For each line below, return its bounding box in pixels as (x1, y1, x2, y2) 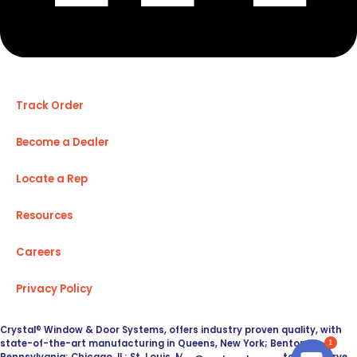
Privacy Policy (16, 281, 92, 297)
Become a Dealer (16, 135, 109, 151)
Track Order (16, 98, 84, 114)
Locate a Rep (16, 171, 88, 187)
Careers (16, 245, 61, 261)
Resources (16, 208, 73, 224)
